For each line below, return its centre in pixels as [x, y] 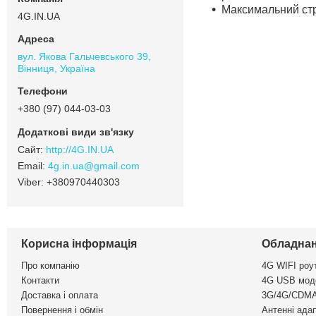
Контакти [40, 280]
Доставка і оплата [60, 295]
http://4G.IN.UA [80, 149]
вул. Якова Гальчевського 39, [84, 56]
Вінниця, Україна [56, 68]
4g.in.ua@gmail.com [94, 165]
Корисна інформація [79, 243]
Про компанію [50, 265]
